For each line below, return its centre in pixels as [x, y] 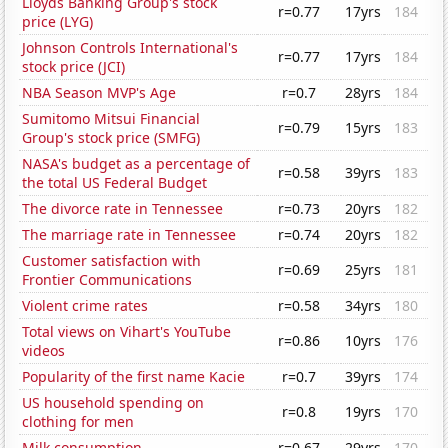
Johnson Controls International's [130, 48]
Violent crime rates [85, 306]
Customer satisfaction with [112, 261]
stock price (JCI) [74, 67]
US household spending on [113, 403]
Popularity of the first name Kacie [134, 377]
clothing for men [78, 422]
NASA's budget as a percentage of [136, 164]
